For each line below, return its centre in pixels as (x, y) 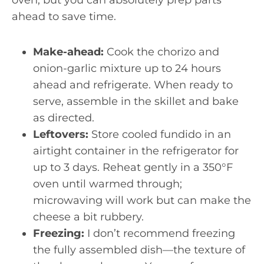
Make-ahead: (68, 52)
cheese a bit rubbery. (88, 217)
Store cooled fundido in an (160, 134)
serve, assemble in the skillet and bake (136, 101)
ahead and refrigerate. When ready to (133, 85)
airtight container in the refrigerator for (136, 151)
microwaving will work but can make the (142, 200)
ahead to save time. (64, 16)
